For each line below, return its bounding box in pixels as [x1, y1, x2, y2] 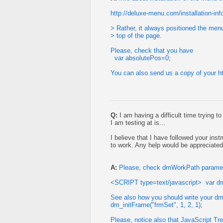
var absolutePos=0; [111, 54, 171, 62]
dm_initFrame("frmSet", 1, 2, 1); [111, 201, 203, 209]
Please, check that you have [111, 47, 193, 54]
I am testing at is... [111, 119, 165, 126]
